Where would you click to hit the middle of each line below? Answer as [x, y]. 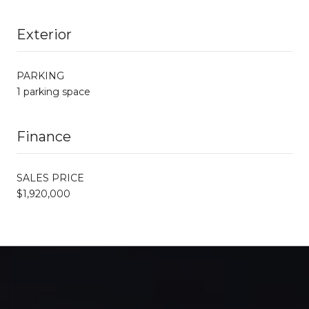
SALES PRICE [50, 178]
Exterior [44, 34]
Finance [44, 136]
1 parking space [53, 91]
